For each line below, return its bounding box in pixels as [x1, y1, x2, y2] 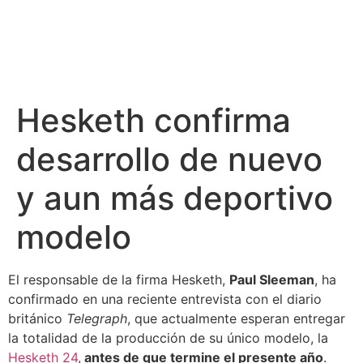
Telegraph [66, 310, 127, 327]
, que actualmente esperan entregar [127, 310, 345, 327]
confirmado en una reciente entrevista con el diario [8, 291, 322, 307]
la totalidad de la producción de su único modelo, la [8, 330, 328, 346]
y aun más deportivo [16, 178, 333, 218]
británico [8, 310, 66, 327]
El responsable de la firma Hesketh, [8, 271, 229, 288]
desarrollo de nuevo [16, 139, 322, 179]
